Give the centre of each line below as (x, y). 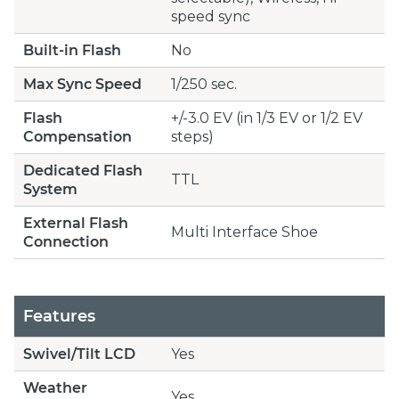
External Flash (76, 223)
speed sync (211, 16)
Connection (66, 241)
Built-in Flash (72, 50)
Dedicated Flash (83, 170)
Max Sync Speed (82, 84)
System (50, 189)
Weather (55, 387)
